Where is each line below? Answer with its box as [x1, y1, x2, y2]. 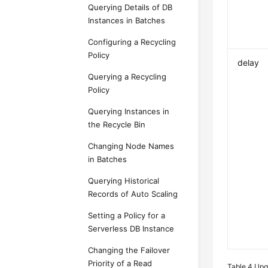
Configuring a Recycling [88, 37, 176, 47]
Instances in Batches [88, 16, 166, 25]
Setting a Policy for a [88, 211, 166, 220]
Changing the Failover [88, 245, 170, 255]
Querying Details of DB [88, 2, 173, 12]
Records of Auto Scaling [88, 189, 178, 199]
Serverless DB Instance [88, 224, 175, 233]
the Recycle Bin [88, 120, 146, 129]
